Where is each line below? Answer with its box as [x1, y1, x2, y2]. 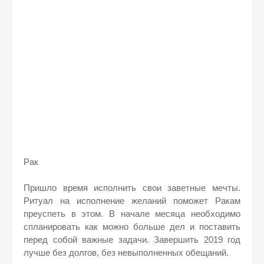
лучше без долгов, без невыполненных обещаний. [24, 247, 229, 258]
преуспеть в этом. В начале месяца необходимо [24, 209, 240, 219]
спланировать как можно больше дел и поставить [24, 222, 240, 232]
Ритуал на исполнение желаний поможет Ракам [24, 196, 240, 206]
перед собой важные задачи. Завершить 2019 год [24, 235, 240, 245]
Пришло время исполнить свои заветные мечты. [24, 183, 240, 193]
